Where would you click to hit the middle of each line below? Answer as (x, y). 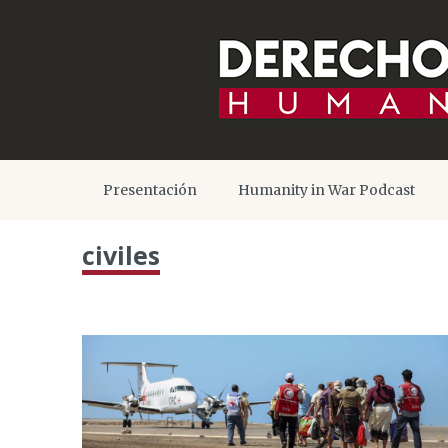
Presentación (150, 190)
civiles (121, 255)
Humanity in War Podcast (326, 190)
